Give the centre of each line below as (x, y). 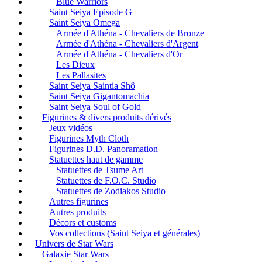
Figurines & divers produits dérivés (107, 117)
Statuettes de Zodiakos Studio (111, 191)
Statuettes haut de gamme (96, 159)
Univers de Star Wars (74, 243)
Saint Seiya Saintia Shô (92, 85)
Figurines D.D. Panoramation (104, 149)
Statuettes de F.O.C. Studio (106, 180)
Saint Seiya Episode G (91, 12)
